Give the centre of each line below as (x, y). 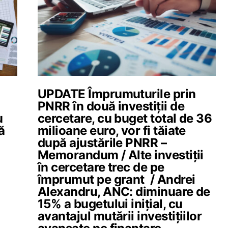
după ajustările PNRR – (102, 143)
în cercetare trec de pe (101, 167)
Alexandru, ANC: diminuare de (124, 192)
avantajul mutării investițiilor (120, 216)
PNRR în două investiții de (111, 106)
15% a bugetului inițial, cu (110, 204)
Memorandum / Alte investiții (121, 155)
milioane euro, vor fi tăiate (112, 131)
